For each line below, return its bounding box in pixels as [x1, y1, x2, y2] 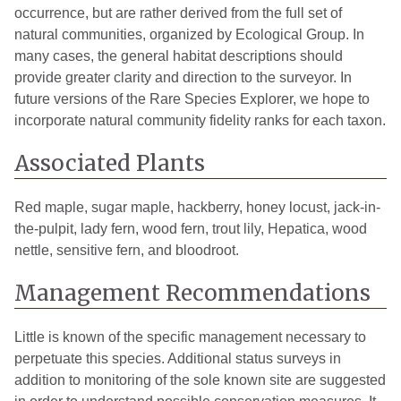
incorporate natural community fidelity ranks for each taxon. [14, 112, 386, 128]
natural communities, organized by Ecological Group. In [14, 26, 364, 42]
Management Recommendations [14, 278, 371, 307]
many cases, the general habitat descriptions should [14, 47, 343, 64]
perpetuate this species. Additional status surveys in [14, 350, 341, 366]
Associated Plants [14, 149, 205, 177]
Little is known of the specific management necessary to [14, 328, 366, 345]
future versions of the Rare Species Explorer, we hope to [14, 90, 370, 107]
